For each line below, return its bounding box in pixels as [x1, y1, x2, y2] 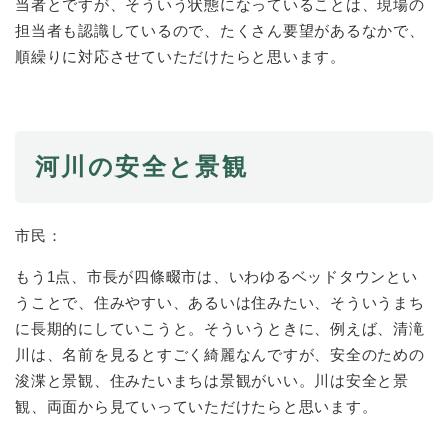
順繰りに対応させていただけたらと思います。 [15, 48, 346, 66]
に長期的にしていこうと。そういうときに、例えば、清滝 [15, 320, 425, 338]
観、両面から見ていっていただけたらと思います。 [15, 398, 378, 416]
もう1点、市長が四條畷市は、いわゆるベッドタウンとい [15, 268, 418, 286]
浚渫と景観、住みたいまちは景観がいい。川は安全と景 [15, 372, 409, 390]
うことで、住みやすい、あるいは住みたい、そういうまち [15, 294, 425, 312]
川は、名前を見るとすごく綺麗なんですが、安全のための [15, 346, 425, 364]
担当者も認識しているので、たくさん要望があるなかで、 [15, 22, 425, 40]
